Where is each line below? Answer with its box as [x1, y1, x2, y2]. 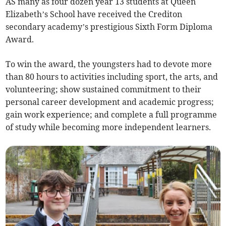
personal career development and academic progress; [6, 97, 214, 107]
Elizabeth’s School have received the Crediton [6, 9, 183, 20]
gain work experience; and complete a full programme [6, 109, 217, 120]
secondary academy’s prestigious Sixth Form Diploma [6, 22, 213, 32]
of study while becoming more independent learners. [6, 122, 211, 133]
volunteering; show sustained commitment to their [6, 84, 202, 95]
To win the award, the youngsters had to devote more [6, 59, 212, 70]
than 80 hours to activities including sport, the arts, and [6, 72, 218, 82]
